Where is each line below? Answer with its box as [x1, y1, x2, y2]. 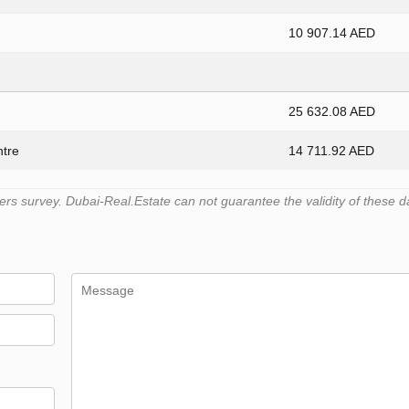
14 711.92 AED [288, 143, 374, 159]
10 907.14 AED [288, 26, 375, 41]
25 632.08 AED [288, 104, 375, 120]
